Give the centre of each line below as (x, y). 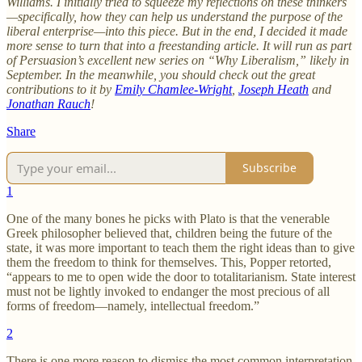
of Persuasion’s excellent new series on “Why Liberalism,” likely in (178, 60)
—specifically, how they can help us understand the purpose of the (175, 16)
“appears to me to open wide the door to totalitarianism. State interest (181, 276)
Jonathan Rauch (48, 103)
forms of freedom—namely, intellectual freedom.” (133, 305)
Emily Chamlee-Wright (173, 89)
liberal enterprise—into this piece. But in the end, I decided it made (177, 31)
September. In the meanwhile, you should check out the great (161, 74)
